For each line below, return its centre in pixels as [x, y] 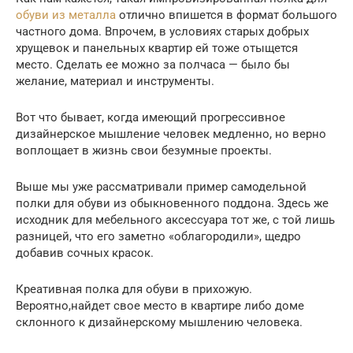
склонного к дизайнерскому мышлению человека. [159, 322]
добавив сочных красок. [85, 253]
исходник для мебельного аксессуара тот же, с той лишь [175, 219]
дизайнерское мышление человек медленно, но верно [171, 134]
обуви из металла [66, 15]
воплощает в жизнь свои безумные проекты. [144, 150]
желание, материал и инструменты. [115, 81]
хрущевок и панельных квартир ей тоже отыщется [157, 48]
